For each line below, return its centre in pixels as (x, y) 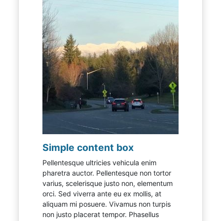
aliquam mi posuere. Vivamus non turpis (107, 204)
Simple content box (88, 147)
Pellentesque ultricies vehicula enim (100, 163)
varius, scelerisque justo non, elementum (108, 183)
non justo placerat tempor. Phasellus (101, 214)
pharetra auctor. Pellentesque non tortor (107, 173)
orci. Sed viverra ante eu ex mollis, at (102, 194)
